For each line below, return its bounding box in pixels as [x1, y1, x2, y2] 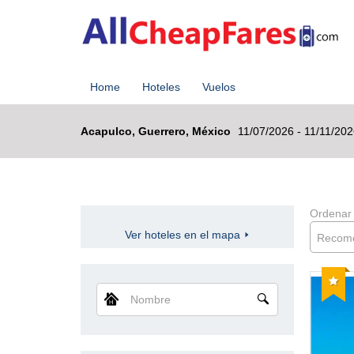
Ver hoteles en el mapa [124, 228, 243, 241]
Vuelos [202, 81, 235, 93]
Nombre [96, 284, 136, 296]
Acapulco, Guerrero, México [81, 125, 234, 137]
